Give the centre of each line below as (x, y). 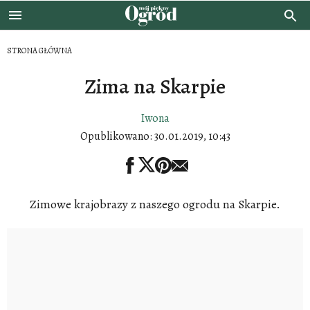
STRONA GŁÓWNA (39, 51)
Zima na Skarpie (155, 86)
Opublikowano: (117, 136)
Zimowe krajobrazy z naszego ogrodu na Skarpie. (155, 204)
